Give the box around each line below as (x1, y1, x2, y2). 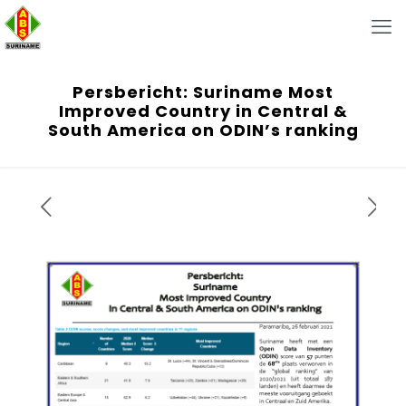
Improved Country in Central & (58, 100, 348, 122)
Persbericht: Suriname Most (72, 81, 333, 103)
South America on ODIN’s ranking (47, 119, 359, 141)
